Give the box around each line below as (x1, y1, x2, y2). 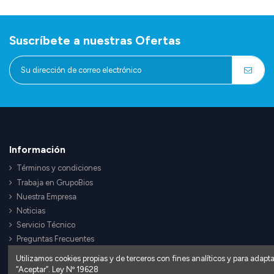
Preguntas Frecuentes (17, 234, 94, 244)
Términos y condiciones (17, 163, 101, 173)
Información (9, 143, 65, 155)
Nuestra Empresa (17, 191, 76, 201)
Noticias (17, 206, 45, 215)
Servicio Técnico (17, 220, 75, 230)
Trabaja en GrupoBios (17, 177, 93, 187)
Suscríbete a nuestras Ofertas (9, 33, 180, 48)
